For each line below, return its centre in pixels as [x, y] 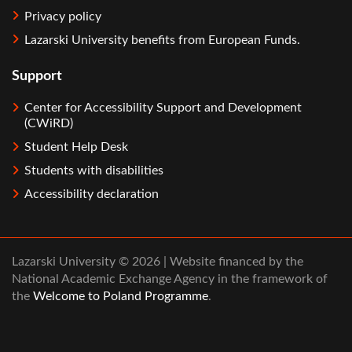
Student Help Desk [76, 147]
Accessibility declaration [92, 194]
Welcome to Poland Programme [119, 297]
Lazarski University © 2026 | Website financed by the [158, 262]
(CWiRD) [49, 124]
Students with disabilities [94, 171]
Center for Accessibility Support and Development [163, 108]
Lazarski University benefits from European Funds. [162, 40]
